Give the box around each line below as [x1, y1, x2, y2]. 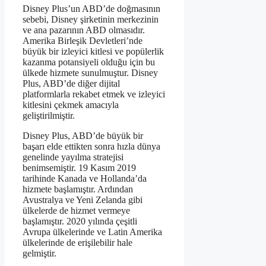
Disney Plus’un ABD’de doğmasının [23, 3, 160, 14]
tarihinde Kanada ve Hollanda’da [23, 173, 147, 183]
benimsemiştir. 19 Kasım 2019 [23, 162, 136, 173]
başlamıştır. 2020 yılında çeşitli [23, 216, 137, 226]
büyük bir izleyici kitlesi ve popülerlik [23, 46, 164, 56]
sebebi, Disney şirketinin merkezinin [23, 14, 159, 24]
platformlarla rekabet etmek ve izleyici [23, 88, 165, 99]
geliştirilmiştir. [23, 110, 75, 121]
